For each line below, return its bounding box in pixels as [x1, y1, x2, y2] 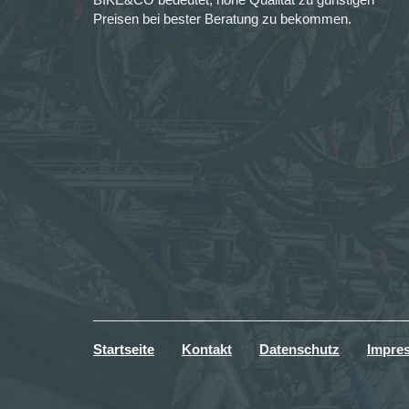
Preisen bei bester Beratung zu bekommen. [93, 11, 351, 26]
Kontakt [182, 341, 232, 357]
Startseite [93, 341, 154, 357]
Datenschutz [259, 341, 340, 357]
